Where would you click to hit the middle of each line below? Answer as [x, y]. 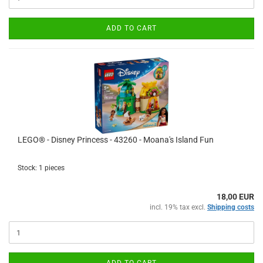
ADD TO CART [131, 28]
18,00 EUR [235, 197]
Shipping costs [231, 207]
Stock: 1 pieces [41, 168]
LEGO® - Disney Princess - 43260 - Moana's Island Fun [116, 140]
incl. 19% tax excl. [178, 207]
